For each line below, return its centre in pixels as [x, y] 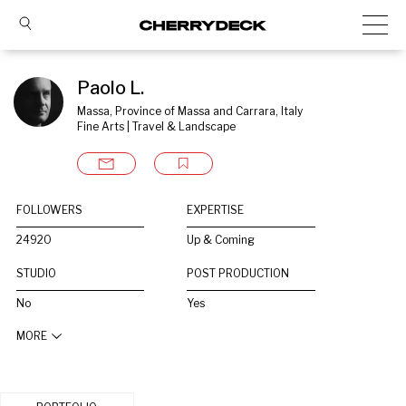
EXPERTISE [216, 210]
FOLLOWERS [49, 210]
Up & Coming [221, 240]
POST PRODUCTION [238, 273]
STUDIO [36, 273]
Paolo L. [111, 88]
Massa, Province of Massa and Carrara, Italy [190, 111]
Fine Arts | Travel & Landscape [156, 126]
